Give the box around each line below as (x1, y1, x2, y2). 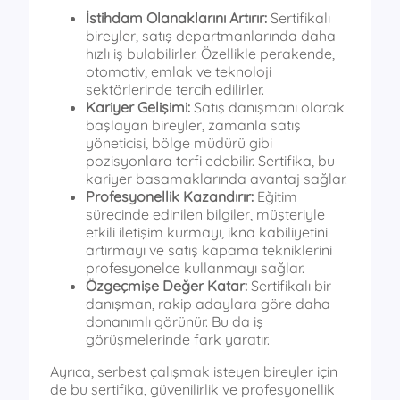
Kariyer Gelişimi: (86, 98, 190, 117)
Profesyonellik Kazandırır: (86, 187, 254, 206)
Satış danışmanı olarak (190, 98, 345, 117)
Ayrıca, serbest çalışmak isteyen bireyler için (50, 362, 337, 381)
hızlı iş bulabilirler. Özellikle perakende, (86, 45, 335, 63)
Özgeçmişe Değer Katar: (86, 277, 247, 296)
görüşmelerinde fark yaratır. (86, 330, 270, 349)
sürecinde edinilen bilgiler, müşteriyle (86, 205, 325, 224)
